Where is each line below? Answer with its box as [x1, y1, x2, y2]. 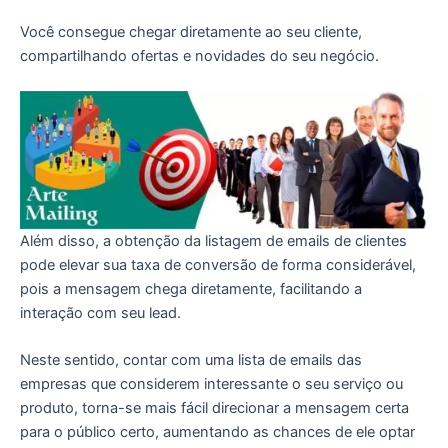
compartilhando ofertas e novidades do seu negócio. [20, 46, 379, 65]
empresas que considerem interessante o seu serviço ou [20, 375, 403, 394]
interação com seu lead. [20, 304, 181, 323]
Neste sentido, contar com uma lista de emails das [20, 351, 362, 370]
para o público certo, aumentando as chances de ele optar [20, 423, 415, 442]
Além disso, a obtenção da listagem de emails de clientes [20, 232, 407, 251]
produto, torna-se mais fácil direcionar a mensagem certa [20, 399, 409, 418]
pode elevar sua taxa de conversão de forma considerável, [20, 256, 416, 275]
